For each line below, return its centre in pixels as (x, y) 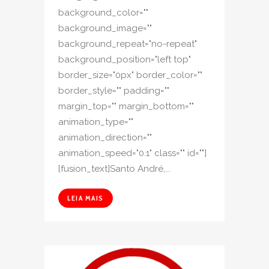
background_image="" (105, 29)
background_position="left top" (125, 60)
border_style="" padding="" (114, 91)
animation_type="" (96, 122)
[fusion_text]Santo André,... (114, 169)
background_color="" (103, 13)
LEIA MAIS (86, 198)
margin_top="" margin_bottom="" (126, 107)
